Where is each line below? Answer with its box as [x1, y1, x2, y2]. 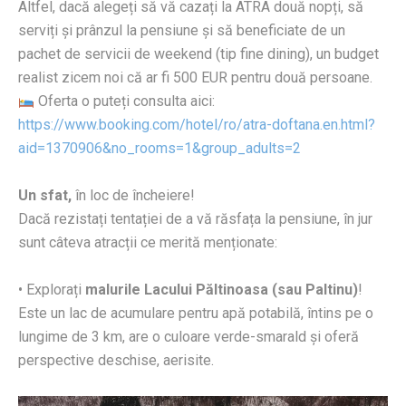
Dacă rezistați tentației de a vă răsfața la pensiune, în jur [18, 210, 372, 228]
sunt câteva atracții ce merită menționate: [18, 234, 277, 252]
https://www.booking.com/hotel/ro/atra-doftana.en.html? [18, 116, 375, 134]
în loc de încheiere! [72, 187, 195, 205]
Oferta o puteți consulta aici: [34, 92, 216, 111]
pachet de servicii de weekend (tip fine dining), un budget [18, 45, 379, 63]
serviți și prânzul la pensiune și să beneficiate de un [18, 22, 345, 40]
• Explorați [18, 281, 85, 299]
